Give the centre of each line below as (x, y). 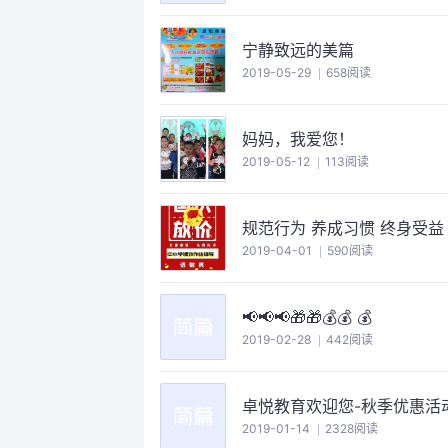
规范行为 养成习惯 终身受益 (412, 228)
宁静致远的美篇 (298, 50)
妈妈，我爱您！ (298, 139)
